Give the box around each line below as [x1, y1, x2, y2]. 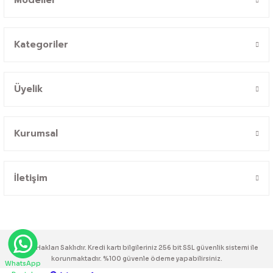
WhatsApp [5, 260, 41, 268]
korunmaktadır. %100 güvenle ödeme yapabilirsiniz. [51, 254, 222, 263]
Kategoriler [14, 37, 68, 51]
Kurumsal [14, 126, 58, 140]
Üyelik [14, 82, 43, 96]
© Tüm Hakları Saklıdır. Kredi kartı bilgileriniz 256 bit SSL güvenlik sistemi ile [15, 243, 258, 252]
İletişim [14, 171, 48, 185]
